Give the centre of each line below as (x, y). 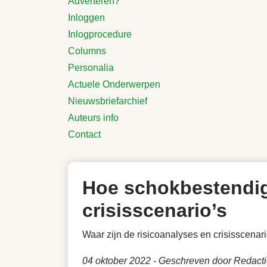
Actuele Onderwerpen (114, 84)
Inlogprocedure (100, 34)
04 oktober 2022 (117, 261)
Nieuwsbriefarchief (108, 101)
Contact (84, 134)
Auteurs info (93, 118)
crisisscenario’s (155, 210)
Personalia (91, 68)
